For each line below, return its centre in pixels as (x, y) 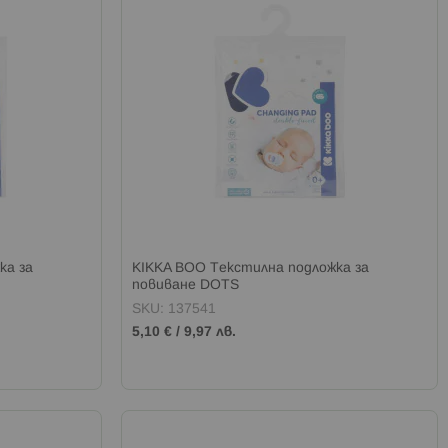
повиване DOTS (186, 285)
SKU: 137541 (174, 309)
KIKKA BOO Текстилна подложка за (251, 268)
